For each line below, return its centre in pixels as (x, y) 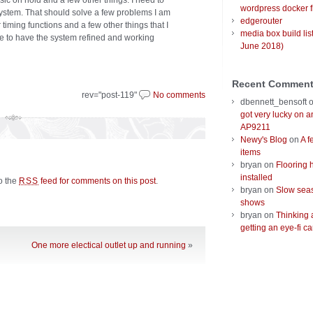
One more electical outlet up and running (109, 245)
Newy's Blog (264, 140)
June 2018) (262, 46)
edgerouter (261, 21)
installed (256, 178)
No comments (179, 95)
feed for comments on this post (97, 181)
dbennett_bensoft (274, 102)
